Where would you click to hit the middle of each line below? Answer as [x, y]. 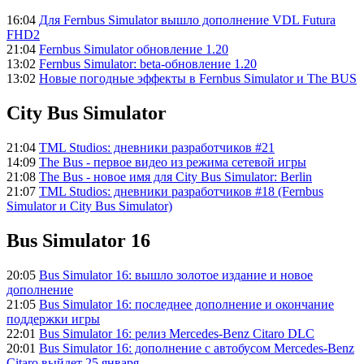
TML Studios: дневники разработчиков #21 [157, 147]
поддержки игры [53, 318]
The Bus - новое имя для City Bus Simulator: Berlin [175, 177]
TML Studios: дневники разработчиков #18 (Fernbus [181, 191]
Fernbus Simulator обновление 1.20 [134, 50]
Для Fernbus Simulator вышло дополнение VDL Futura [187, 20]
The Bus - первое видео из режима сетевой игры [173, 162]
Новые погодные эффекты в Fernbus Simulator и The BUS [198, 79]
